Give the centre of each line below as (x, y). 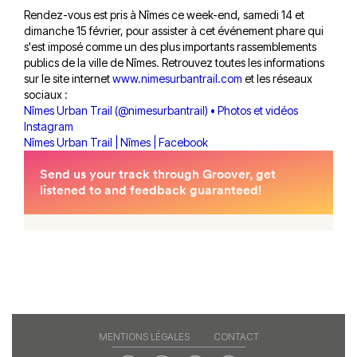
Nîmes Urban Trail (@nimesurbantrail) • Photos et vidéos (161, 110)
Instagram (49, 126)
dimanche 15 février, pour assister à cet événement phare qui (174, 30)
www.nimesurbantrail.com (177, 78)
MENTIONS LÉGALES (144, 336)
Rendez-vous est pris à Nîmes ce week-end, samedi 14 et (164, 14)
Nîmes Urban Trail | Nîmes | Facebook (116, 142)
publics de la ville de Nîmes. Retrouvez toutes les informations (174, 62)
